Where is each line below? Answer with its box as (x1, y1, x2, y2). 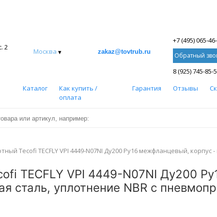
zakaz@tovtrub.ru (98, 48, 151, 55)
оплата (59, 93, 81, 102)
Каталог (22, 84, 47, 93)
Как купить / (59, 84, 97, 93)
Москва (33, 47, 57, 56)
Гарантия (132, 84, 161, 93)
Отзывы (172, 84, 198, 93)
